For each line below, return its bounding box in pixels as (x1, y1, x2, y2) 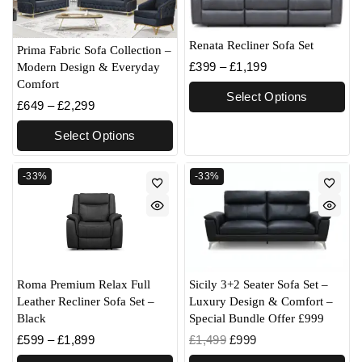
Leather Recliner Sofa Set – (17, 294, 154, 308)
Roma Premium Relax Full (17, 277, 150, 291)
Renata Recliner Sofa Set (189, 39, 314, 53)
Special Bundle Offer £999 (189, 311, 324, 325)
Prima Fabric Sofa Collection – (17, 43, 171, 57)
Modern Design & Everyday (17, 60, 160, 74)
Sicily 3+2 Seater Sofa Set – (189, 277, 328, 291)
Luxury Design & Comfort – (189, 294, 333, 308)
